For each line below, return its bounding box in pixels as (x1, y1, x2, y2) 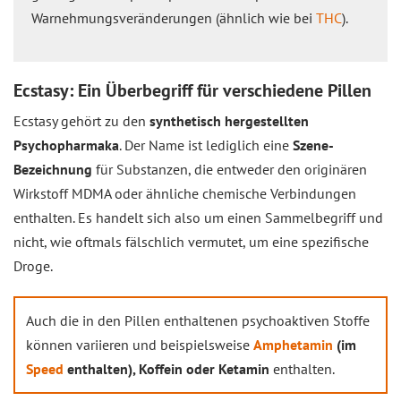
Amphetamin (253, 336, 333, 354)
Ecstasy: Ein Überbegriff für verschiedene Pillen (13, 79, 371, 102)
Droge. (13, 257, 53, 275)
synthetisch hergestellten (149, 112, 309, 130)
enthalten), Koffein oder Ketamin (64, 360, 269, 378)
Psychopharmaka (13, 136, 119, 154)
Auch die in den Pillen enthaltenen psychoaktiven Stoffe (26, 311, 370, 329)
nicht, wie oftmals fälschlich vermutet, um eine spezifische (13, 233, 369, 251)
